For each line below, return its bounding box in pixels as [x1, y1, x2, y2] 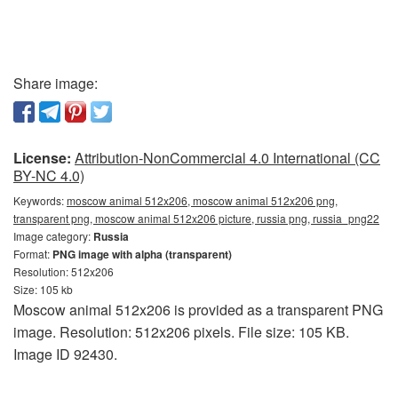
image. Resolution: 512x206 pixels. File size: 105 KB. [13, 321, 349, 342]
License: [13, 147, 71, 168]
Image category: [13, 227, 93, 243]
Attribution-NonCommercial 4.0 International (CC [75, 147, 380, 168]
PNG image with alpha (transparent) [52, 245, 232, 262]
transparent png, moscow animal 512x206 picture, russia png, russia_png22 [13, 210, 379, 226]
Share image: [13, 72, 98, 93]
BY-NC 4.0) [13, 164, 84, 186]
